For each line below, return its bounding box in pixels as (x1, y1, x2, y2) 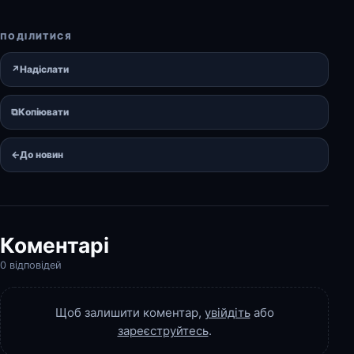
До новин (20, 148, 63, 160)
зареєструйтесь (117, 322, 209, 338)
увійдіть (204, 304, 250, 320)
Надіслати (20, 62, 69, 75)
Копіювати (18, 105, 69, 118)
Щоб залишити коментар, (55, 304, 205, 320)
